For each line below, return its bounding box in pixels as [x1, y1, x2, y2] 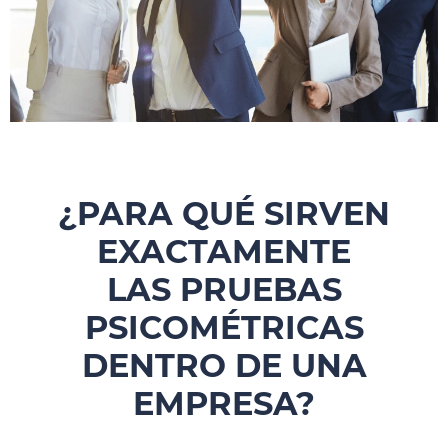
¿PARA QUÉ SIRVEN [58, 193, 390, 233]
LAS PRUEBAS [106, 269, 342, 309]
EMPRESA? [133, 383, 315, 423]
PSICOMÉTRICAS [84, 307, 364, 347]
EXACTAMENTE [97, 231, 351, 271]
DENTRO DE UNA [81, 345, 367, 385]
